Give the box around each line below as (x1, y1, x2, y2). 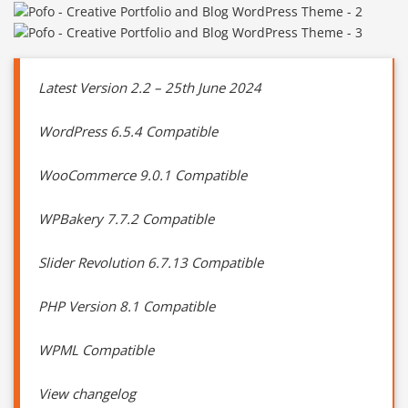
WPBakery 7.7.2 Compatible (38, 209, 214, 229)
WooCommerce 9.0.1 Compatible (38, 166, 247, 185)
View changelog (38, 384, 136, 403)
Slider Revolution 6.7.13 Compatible (38, 253, 263, 272)
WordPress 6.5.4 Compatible (38, 122, 218, 141)
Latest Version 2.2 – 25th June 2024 (38, 78, 261, 97)
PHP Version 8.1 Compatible (38, 297, 215, 316)
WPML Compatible (38, 341, 154, 360)
